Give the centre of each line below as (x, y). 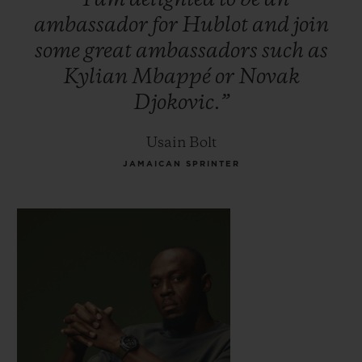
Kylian (97, 77)
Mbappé (173, 77)
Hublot (217, 25)
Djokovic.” (181, 103)
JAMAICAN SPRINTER (181, 164)
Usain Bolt (181, 143)
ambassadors (198, 51)
